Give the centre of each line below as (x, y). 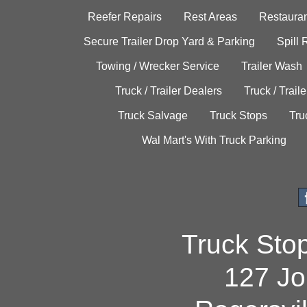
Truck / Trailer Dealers (168, 91)
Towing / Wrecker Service (158, 66)
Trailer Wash (272, 66)
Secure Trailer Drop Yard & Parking (169, 42)
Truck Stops (238, 116)
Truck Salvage (153, 116)
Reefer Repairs (125, 17)
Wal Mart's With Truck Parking (214, 140)
